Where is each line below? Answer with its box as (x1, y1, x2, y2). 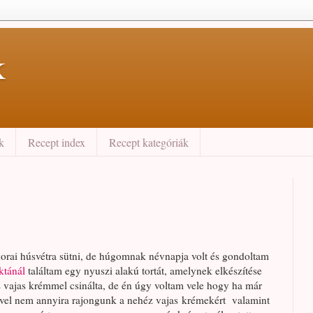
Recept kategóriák (109, 134, 189, 150)
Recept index (28, 134, 85, 150)
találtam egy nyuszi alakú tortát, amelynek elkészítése (28, 263, 262, 278)
